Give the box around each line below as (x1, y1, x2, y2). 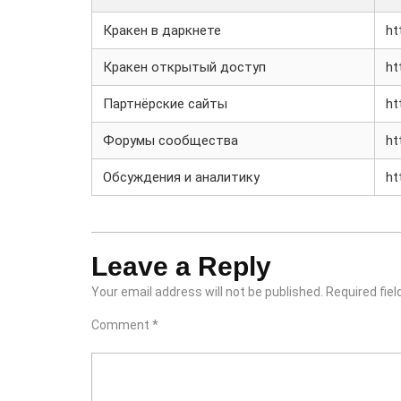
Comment (91, 318, 152, 332)
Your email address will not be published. (91, 285, 323, 299)
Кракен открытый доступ (103, 59, 266, 75)
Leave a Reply (91, 252, 271, 281)
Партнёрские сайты (103, 96, 227, 112)
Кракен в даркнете (103, 22, 221, 38)
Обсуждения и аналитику (103, 169, 260, 185)
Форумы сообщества (103, 132, 238, 149)
